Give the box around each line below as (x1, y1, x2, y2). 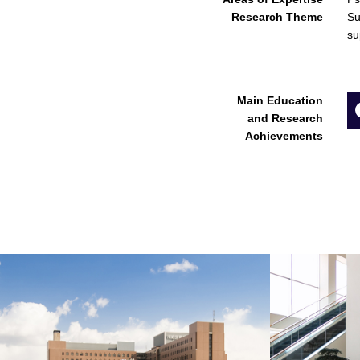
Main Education (237, 94, 323, 107)
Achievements (245, 129, 323, 142)
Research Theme (231, 10, 323, 23)
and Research (247, 112, 323, 125)
